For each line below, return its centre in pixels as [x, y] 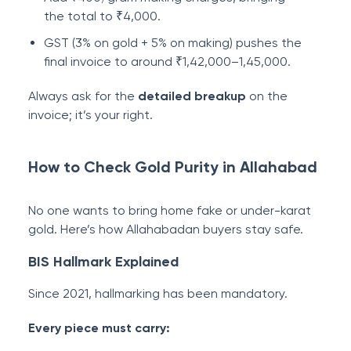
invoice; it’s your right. [90, 115]
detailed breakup [192, 96]
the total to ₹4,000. [102, 16]
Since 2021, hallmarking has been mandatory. [159, 293]
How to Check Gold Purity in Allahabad [173, 167]
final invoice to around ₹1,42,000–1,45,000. [167, 62]
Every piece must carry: [99, 328]
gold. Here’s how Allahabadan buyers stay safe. [166, 229]
